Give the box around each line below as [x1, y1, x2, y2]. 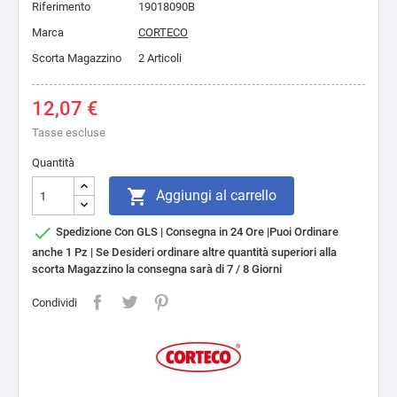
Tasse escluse [32, 126, 105, 139]
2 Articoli [138, 51, 182, 65]
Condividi [32, 295, 77, 309]
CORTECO [138, 26, 188, 39]
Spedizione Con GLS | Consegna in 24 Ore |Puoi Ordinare [53, 225, 339, 239]
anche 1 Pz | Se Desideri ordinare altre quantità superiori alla [32, 245, 337, 259]
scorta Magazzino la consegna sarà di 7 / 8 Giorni [32, 262, 282, 276]
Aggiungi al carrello [156, 187, 276, 204]
